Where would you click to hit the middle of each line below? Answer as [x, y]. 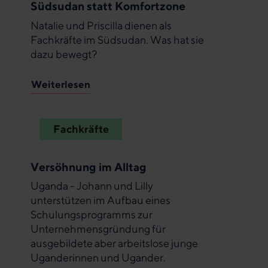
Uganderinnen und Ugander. [98, 258]
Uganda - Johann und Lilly [92, 186]
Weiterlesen [61, 85]
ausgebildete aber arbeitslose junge [114, 243]
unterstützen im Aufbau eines [100, 200]
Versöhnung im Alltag [89, 166]
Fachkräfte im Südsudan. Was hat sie [117, 40]
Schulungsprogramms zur [92, 215]
